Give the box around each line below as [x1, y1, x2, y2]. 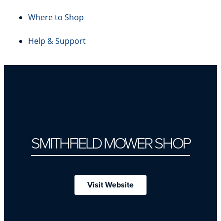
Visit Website [87, 179, 134, 190]
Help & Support [28, 36, 86, 46]
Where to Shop [28, 12, 84, 23]
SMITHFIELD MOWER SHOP [31, 131, 190, 155]
